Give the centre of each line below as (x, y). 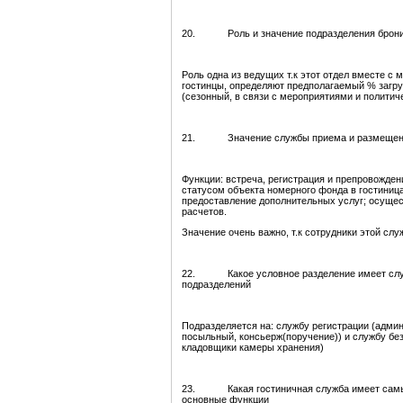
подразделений (216, 285)
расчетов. (204, 212)
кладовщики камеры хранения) (253, 348)
